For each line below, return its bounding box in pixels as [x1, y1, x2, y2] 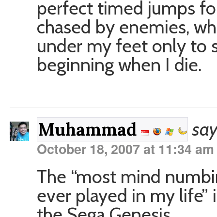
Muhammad [38, 118, 141, 140]
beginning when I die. [37, 53, 201, 76]
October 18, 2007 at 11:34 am [37, 139, 214, 158]
